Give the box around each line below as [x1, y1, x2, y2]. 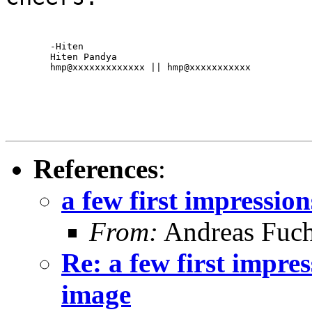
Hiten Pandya [6, 51, 50, 62]
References [33, 153, 158, 184]
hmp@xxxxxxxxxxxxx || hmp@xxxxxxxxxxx [50, 61, 251, 72]
